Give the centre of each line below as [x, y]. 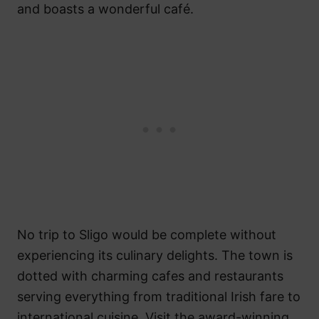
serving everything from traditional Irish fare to [159, 297]
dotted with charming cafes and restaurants [150, 276]
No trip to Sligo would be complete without [147, 235]
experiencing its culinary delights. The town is [155, 256]
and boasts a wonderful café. [105, 9]
